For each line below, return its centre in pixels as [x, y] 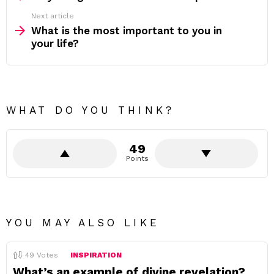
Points [137, 158]
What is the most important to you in [127, 31]
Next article [53, 16]
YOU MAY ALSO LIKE [83, 223]
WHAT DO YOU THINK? [90, 110]
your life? [55, 43]
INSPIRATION [96, 255]
